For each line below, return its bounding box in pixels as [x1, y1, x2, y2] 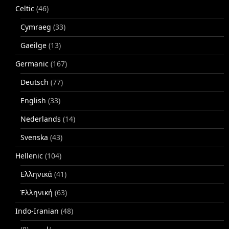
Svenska [20, 132, 48, 142]
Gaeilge [20, 40, 47, 50]
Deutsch [20, 77, 49, 87]
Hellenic [15, 150, 43, 161]
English [20, 95, 46, 105]
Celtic [15, 3, 34, 13]
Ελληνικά [20, 169, 52, 179]
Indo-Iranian [15, 205, 59, 216]
